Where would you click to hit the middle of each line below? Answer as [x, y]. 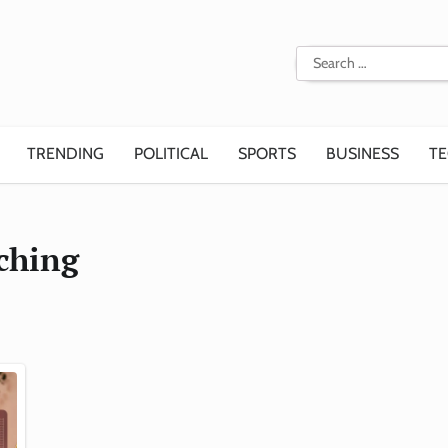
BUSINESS [362, 153]
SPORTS [267, 153]
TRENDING [65, 153]
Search [318, 56]
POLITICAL [171, 153]
